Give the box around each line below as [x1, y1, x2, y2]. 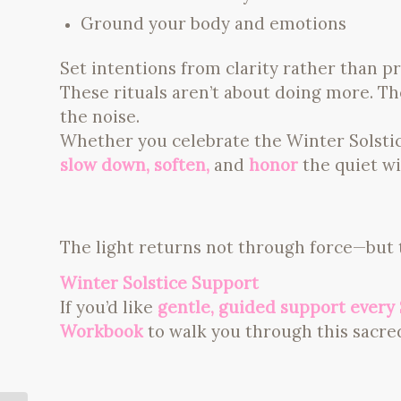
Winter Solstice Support [60, 272, 259, 294]
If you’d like [60, 296, 158, 319]
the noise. [60, 105, 140, 127]
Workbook [60, 320, 143, 343]
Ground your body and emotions [81, 12, 346, 34]
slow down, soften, [60, 153, 214, 175]
